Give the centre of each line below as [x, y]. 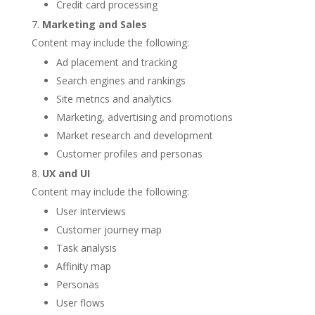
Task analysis [86, 248]
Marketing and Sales [94, 24]
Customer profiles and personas [129, 154]
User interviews [91, 211]
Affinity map [83, 266]
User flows [80, 303]
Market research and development [134, 135]
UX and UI [66, 173]
